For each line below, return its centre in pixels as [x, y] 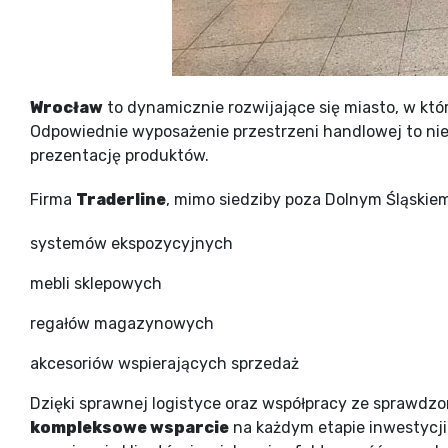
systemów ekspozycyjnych [131, 243]
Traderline [121, 199]
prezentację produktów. [119, 155]
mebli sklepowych [96, 283]
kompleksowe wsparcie [129, 427]
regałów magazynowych [122, 323]
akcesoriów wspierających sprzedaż [164, 363]
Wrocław [66, 107]
